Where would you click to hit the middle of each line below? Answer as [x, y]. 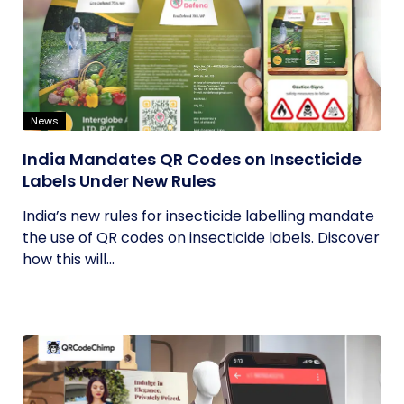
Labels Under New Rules [119, 181]
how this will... [69, 259]
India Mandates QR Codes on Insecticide [192, 159]
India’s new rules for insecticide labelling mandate [198, 216]
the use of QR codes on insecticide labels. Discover [201, 238]
